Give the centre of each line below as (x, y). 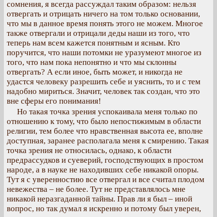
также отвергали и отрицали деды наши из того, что (98, 33)
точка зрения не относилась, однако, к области (89, 150)
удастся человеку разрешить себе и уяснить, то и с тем (104, 82)
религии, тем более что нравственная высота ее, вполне (105, 131)
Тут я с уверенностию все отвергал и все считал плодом (106, 179)
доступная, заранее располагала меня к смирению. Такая (108, 141)
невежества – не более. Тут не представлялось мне (96, 189)
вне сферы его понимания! (54, 101)
